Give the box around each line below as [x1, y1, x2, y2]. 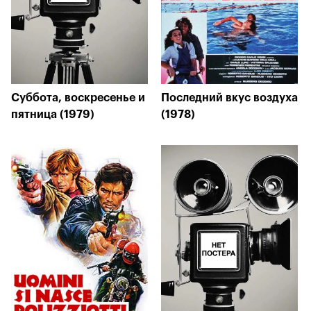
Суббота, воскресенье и [11, 92, 145, 103]
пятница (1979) [11, 109, 94, 120]
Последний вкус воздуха [161, 92, 298, 103]
